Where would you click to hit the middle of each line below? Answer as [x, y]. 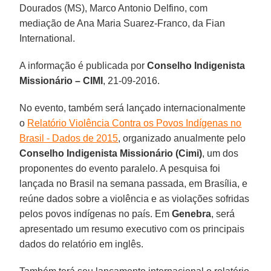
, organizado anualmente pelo [182, 138]
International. [47, 38]
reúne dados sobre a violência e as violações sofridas [135, 198]
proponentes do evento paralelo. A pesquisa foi [120, 168]
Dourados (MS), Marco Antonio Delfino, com [114, 8]
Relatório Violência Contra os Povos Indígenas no [135, 123]
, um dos [220, 153]
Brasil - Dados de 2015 [69, 138]
